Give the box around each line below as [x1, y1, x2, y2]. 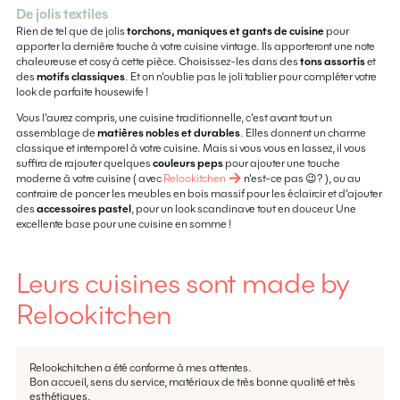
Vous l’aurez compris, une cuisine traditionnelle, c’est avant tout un [15, 110, 332, 124]
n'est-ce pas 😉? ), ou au [241, 171, 361, 185]
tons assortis [299, 54, 365, 68]
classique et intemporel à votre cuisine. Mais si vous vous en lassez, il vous [15, 140, 366, 154]
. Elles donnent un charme [239, 125, 366, 139]
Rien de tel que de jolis [15, 23, 127, 37]
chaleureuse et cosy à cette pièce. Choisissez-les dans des [15, 54, 300, 68]
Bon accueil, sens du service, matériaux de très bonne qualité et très [29, 375, 355, 389]
